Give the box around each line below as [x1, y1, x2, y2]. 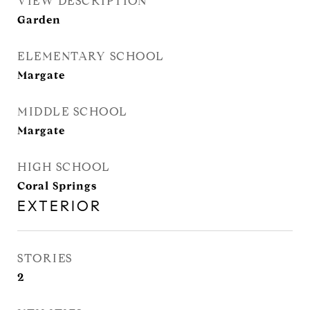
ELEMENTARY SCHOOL [17, 49, 165, 64]
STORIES [17, 251, 73, 266]
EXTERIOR [17, 197, 102, 215]
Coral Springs [17, 179, 97, 192]
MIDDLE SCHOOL [17, 104, 128, 119]
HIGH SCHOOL [17, 160, 111, 174]
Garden [17, 13, 61, 26]
